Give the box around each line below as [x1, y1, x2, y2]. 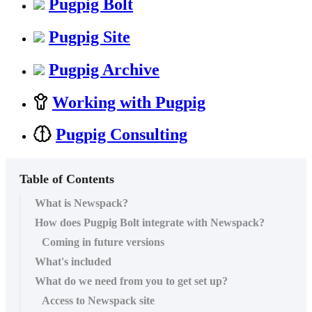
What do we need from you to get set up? [35, 275, 228, 288]
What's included [35, 256, 111, 268]
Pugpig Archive [49, 60, 159, 79]
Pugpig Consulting [56, 125, 187, 144]
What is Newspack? [35, 197, 128, 210]
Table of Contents [19, 172, 114, 187]
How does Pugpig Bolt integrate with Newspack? [35, 217, 265, 229]
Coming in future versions [42, 236, 164, 249]
